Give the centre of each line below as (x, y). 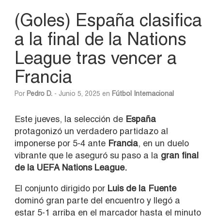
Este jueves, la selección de (70, 119)
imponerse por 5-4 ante (61, 143)
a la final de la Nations (101, 39)
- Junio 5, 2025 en (82, 93)
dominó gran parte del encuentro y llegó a (97, 200)
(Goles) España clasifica (108, 20)
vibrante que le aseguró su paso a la (86, 155)
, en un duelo (163, 143)
